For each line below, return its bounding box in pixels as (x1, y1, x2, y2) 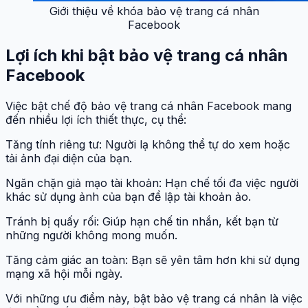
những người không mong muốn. (5, 228, 177, 242)
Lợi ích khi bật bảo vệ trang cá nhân (5, 45, 288, 65)
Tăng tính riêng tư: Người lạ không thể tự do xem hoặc (5, 137, 290, 151)
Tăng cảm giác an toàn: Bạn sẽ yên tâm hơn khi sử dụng (5, 252, 300, 267)
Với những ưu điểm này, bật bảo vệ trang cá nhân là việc (5, 291, 302, 305)
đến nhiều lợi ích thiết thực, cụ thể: (5, 112, 186, 126)
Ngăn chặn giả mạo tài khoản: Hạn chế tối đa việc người (5, 175, 298, 190)
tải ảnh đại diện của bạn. (5, 151, 132, 165)
